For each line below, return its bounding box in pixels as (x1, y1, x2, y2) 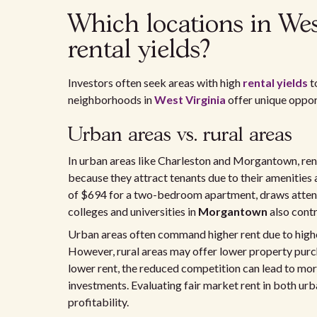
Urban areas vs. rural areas (68, 126, 292, 145)
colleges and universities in (68, 204, 198, 218)
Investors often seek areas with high (68, 76, 243, 89)
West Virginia (154, 93, 226, 106)
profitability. (68, 295, 129, 309)
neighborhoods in (68, 93, 154, 106)
